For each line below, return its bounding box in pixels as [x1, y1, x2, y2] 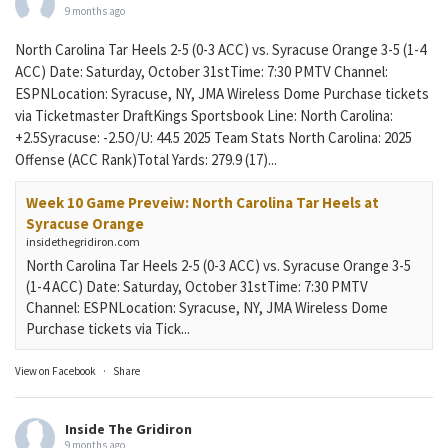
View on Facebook [15, 364, 96, 379]
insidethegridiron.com [26, 234, 140, 250]
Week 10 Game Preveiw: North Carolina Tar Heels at [26, 193, 379, 213]
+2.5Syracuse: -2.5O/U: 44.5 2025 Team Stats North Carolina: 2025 [15, 128, 412, 148]
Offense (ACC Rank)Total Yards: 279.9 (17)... [15, 150, 277, 170]
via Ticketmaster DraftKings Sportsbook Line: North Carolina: [15, 106, 393, 126]
